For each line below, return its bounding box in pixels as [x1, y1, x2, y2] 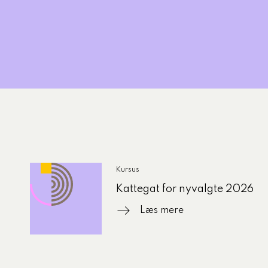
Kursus [116, 166, 139, 173]
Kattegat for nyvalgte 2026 [116, 184, 254, 194]
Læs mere [140, 206, 184, 215]
